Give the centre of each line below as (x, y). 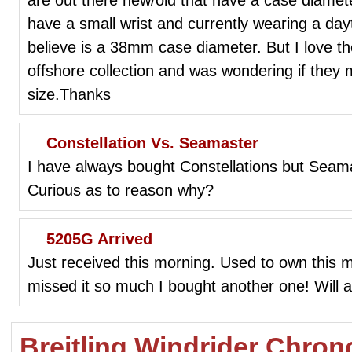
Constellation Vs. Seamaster (152, 143)
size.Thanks (69, 94)
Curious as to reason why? (121, 190)
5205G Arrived (99, 238)
